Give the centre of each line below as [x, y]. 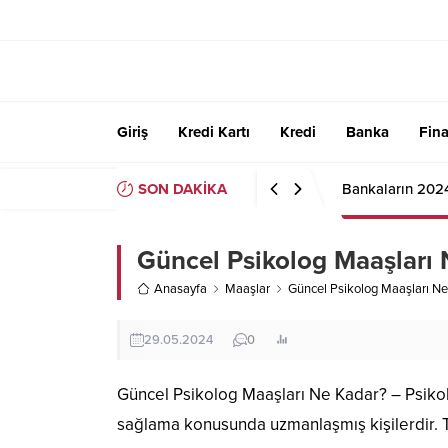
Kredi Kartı [214, 131]
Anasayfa [180, 288]
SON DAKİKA [182, 188]
